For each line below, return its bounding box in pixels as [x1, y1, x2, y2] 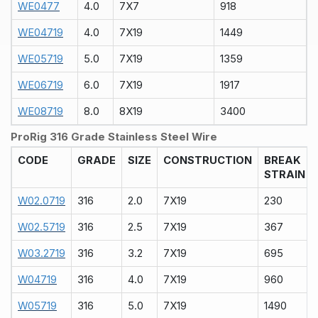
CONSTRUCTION [163, 154, 252, 168]
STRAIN [264, 168, 305, 182]
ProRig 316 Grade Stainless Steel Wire [11, 131, 217, 144]
